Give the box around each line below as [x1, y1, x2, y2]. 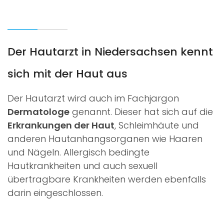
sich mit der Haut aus [7, 65, 127, 81]
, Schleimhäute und [114, 118, 199, 131]
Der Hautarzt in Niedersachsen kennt [7, 43, 213, 59]
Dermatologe [7, 105, 69, 118]
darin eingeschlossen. [7, 186, 103, 199]
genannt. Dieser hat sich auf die [69, 105, 213, 118]
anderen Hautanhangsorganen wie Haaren [7, 132, 202, 145]
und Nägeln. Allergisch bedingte [7, 145, 149, 158]
